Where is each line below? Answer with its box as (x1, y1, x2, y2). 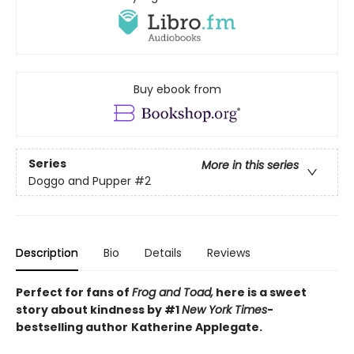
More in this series (201, 156, 299, 173)
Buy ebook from (133, 81, 221, 98)
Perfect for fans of (16, 284, 132, 301)
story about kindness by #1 (16, 302, 182, 318)
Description (16, 245, 78, 262)
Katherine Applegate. (131, 319, 262, 336)
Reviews (207, 245, 250, 262)
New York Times (182, 302, 267, 318)
